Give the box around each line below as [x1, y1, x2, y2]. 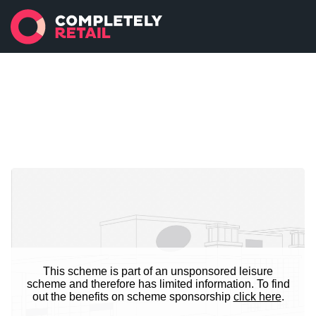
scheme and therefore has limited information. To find [26, 277, 290, 290]
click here [233, 290, 281, 303]
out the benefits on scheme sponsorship [32, 290, 231, 303]
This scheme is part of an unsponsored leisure [43, 265, 273, 277]
